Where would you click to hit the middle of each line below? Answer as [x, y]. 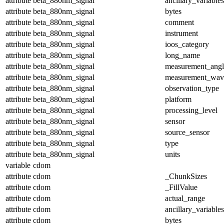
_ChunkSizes [186, 176]
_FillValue [181, 187]
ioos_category [187, 44]
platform [178, 99]
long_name [182, 55]
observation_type [192, 88]
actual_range [185, 198]
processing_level [191, 110]
